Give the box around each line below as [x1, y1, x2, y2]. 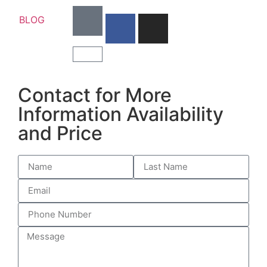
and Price [17, 121, 103, 145]
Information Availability [17, 102, 223, 126]
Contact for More [17, 83, 172, 107]
